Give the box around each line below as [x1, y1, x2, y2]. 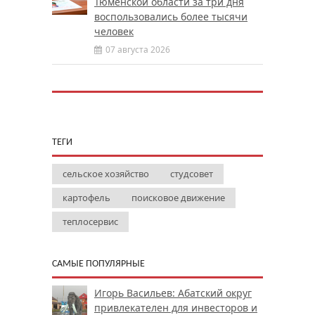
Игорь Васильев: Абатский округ [94, 285, 252, 300]
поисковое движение [131, 191, 225, 204]
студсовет [170, 167, 213, 180]
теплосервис [63, 214, 118, 228]
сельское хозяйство [63, 167, 149, 180]
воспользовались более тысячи [94, 9, 247, 23]
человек [94, 24, 134, 38]
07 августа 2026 [105, 43, 170, 56]
